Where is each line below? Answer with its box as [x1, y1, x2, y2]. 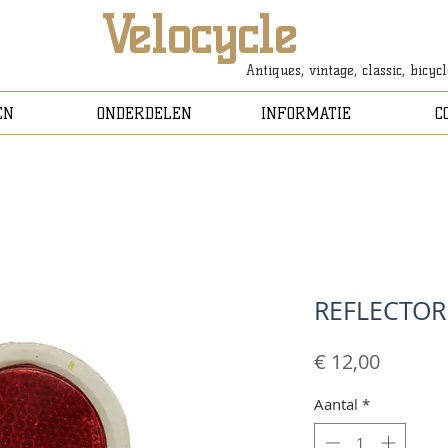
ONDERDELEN [97, 104, 192, 123]
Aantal [314, 394, 358, 414]
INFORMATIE [260, 104, 351, 123]
